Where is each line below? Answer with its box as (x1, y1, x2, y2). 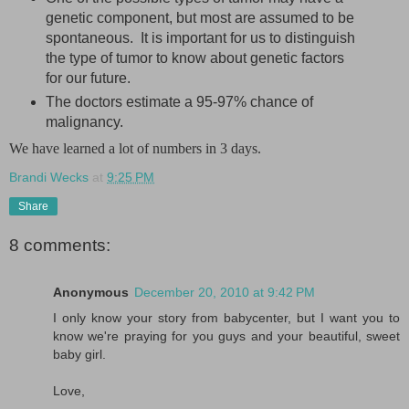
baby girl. (53, 347, 106, 362)
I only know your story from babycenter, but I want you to (53, 310, 400, 326)
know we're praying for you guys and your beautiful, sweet (53, 329, 400, 344)
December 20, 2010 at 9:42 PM (134, 285, 315, 300)
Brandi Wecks (9, 170, 89, 185)
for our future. (45, 70, 131, 87)
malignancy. (45, 114, 123, 131)
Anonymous (53, 285, 129, 300)
